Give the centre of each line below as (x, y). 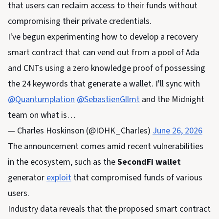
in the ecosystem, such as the (63, 162)
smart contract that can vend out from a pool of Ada (104, 53)
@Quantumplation (41, 100)
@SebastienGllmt (108, 100)
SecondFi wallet (149, 162)
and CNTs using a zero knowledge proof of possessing (107, 68)
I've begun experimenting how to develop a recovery (103, 37)
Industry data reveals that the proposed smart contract (109, 209)
